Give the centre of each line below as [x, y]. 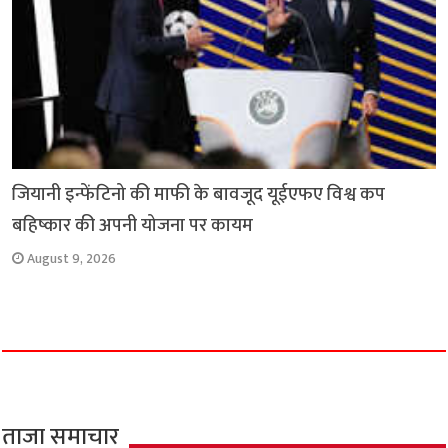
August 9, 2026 [72, 259]
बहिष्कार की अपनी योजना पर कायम [133, 226]
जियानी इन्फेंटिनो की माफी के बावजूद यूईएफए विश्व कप [199, 195]
